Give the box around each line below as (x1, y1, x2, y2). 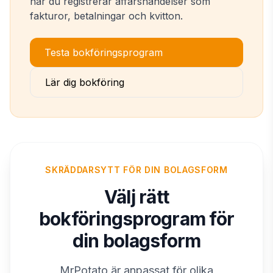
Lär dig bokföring (45, 76, 124, 88)
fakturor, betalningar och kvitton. (30, 10, 183, 22)
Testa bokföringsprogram (44, 46, 163, 58)
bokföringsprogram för (38, 208, 235, 230)
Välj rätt (104, 186, 169, 208)
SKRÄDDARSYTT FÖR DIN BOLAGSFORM (45, 165, 228, 175)
